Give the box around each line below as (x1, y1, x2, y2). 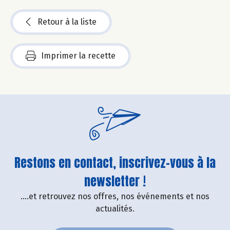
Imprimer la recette (41, 50, 116, 61)
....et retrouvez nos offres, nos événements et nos (21, 191, 209, 201)
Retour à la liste (37, 16, 97, 27)
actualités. (95, 203, 135, 214)
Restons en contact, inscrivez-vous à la (14, 153, 216, 172)
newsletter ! (84, 171, 146, 190)
